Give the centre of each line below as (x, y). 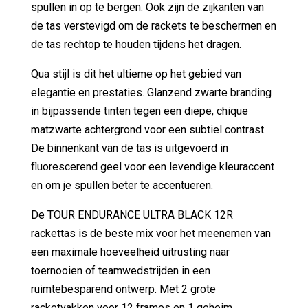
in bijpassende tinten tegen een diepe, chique (139, 111)
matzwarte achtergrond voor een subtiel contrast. (148, 129)
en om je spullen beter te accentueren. (122, 185)
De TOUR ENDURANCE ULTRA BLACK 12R (132, 214)
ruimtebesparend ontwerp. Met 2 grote (123, 289)
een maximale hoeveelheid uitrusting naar (130, 252)
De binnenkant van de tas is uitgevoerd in (129, 148)
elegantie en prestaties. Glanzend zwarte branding (151, 92)
